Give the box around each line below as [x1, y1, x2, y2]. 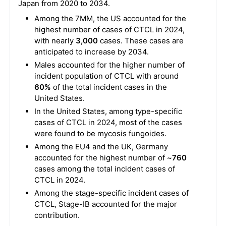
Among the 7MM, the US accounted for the [34, 14, 186, 23]
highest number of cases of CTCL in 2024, [34, 25, 185, 34]
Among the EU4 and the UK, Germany [34, 142, 168, 151]
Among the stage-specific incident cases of [34, 188, 189, 198]
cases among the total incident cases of [34, 164, 175, 174]
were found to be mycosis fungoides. [34, 129, 166, 138]
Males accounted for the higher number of [34, 60, 185, 70]
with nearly [34, 36, 76, 45]
